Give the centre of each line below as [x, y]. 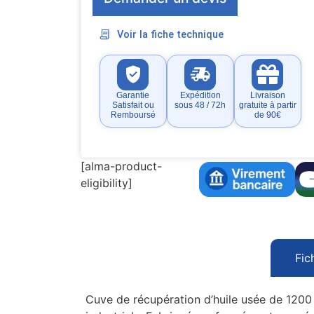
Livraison [267, 95]
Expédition [200, 95]
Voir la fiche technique [171, 34]
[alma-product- [121, 166]
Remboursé [133, 115]
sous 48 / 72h [200, 105]
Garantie [133, 95]
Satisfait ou [133, 105]
